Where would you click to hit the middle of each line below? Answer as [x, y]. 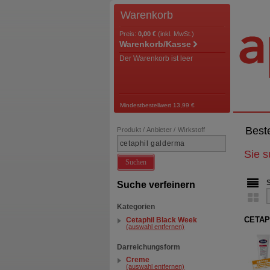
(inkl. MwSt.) [176, 34]
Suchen [136, 162]
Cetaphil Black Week [162, 220]
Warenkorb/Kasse [155, 45]
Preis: [128, 34]
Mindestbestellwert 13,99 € [158, 105]
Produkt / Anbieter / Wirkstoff [161, 129]
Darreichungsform [149, 247]
